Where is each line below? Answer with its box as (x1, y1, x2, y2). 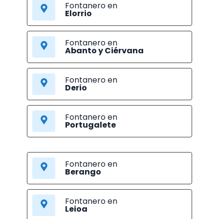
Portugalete (65, 119, 116, 131)
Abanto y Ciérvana (65, 45, 144, 57)
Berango (65, 166, 102, 178)
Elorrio (65, 8, 92, 20)
